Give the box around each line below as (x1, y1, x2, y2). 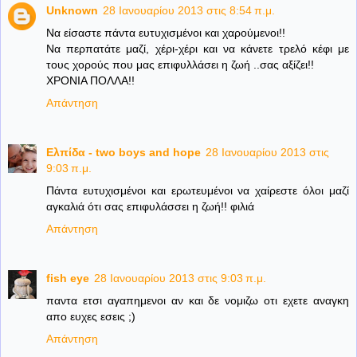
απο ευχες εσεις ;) (46, 309, 135, 323)
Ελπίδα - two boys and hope (46, 145, 201, 159)
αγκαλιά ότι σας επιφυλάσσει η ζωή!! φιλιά (46, 199, 254, 213)
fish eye (46, 271, 89, 284)
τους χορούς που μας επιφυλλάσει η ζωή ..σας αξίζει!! (46, 57, 314, 71)
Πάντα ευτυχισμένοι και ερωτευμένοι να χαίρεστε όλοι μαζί (46, 183, 349, 197)
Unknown (46, 3, 98, 17)
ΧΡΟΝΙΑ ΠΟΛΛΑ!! (46, 73, 135, 87)
